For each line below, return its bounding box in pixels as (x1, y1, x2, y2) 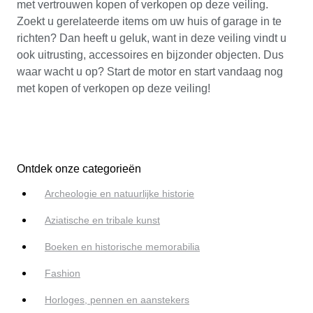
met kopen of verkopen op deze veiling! (17, 82, 210, 94)
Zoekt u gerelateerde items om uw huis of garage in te (17, 15, 282, 27)
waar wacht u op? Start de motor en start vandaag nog (17, 65, 283, 78)
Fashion (45, 268, 80, 279)
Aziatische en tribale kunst (45, 214, 160, 226)
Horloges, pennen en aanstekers (45, 294, 189, 306)
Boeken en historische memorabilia (45, 241, 200, 253)
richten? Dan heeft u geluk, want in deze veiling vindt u (17, 31, 286, 44)
